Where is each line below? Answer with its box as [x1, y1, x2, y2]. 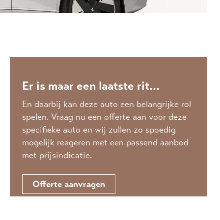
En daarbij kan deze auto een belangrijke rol [22, 99, 191, 110]
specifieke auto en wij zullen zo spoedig [22, 124, 176, 135]
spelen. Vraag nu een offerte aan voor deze [22, 111, 187, 122]
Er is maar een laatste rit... [22, 79, 160, 93]
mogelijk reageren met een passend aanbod [22, 137, 189, 148]
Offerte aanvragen [32, 179, 105, 190]
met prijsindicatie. [22, 150, 92, 161]
